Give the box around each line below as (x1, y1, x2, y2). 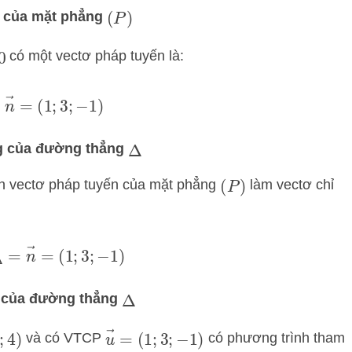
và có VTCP (21, 329, 105, 346)
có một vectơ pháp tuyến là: (5, 48, 185, 64)
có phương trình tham (203, 329, 345, 346)
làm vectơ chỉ (246, 176, 335, 192)
